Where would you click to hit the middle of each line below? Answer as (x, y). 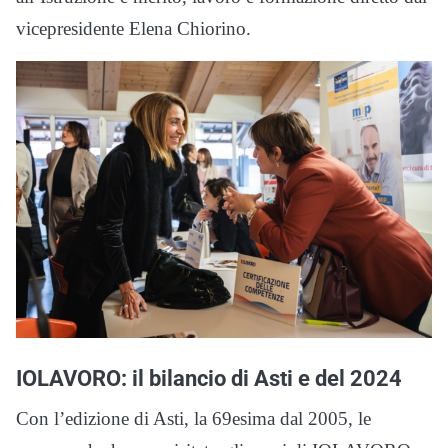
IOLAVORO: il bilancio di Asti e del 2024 (209, 378)
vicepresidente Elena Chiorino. (133, 29)
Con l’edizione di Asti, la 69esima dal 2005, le (193, 419)
